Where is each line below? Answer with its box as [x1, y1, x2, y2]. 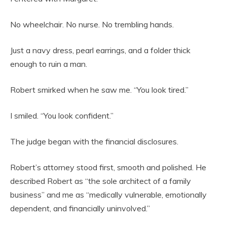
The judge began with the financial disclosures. [10, 136, 178, 146]
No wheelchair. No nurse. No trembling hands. [10, 19, 174, 29]
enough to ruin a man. [10, 59, 87, 69]
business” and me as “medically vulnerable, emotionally [10, 190, 207, 200]
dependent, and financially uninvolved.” [10, 203, 150, 213]
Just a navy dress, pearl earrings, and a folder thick [10, 45, 191, 55]
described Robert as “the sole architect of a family [10, 176, 191, 186]
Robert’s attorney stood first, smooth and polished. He [10, 162, 206, 172]
